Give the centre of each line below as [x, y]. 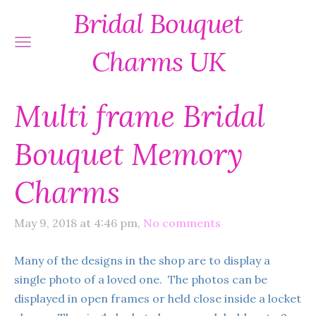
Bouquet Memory [129, 154]
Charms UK [158, 61]
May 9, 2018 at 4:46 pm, [77, 223]
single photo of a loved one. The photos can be [141, 279]
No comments [182, 223]
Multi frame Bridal [140, 116]
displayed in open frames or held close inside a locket [158, 298]
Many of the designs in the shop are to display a [142, 260]
